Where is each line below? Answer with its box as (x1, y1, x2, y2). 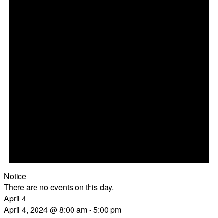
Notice (4, 170, 26, 182)
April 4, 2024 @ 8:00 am (4, 203, 87, 215)
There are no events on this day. (4, 181, 114, 193)
